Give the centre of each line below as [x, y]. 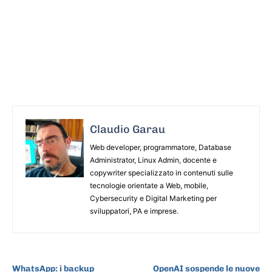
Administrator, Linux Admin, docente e [153, 160]
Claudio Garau [127, 129]
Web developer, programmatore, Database [161, 147]
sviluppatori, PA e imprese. [134, 211]
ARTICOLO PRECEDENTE [59, 256]
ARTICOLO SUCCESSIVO [214, 256]
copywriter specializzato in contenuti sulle [161, 172]
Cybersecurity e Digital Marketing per [153, 198]
